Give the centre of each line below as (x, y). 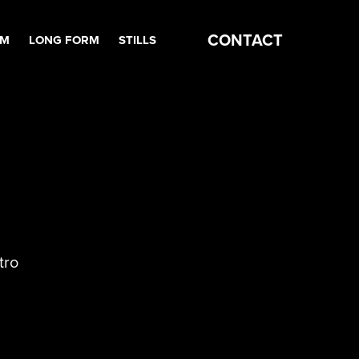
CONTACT (245, 40)
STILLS (137, 40)
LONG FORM (64, 40)
